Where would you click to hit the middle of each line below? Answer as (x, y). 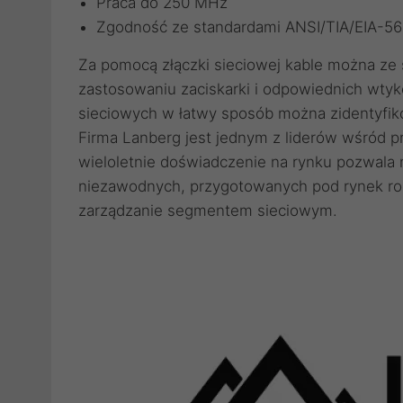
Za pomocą (120, 65)
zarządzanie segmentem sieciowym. (208, 210)
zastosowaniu (130, 89)
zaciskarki (215, 89)
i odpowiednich (309, 89)
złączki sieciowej (221, 65)
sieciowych (118, 113)
